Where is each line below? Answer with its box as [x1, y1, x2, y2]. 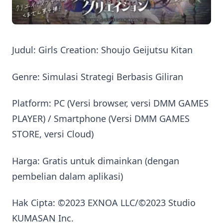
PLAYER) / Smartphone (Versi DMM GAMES [12, 112, 190, 125]
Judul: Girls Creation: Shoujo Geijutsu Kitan [12, 44, 193, 56]
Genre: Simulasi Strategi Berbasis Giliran [12, 70, 183, 83]
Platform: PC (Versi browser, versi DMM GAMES [12, 97, 209, 110]
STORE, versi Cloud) [12, 128, 94, 140]
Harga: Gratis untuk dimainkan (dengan [12, 154, 179, 167]
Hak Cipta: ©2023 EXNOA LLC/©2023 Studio [12, 197, 196, 209]
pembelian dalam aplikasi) [12, 170, 123, 182]
